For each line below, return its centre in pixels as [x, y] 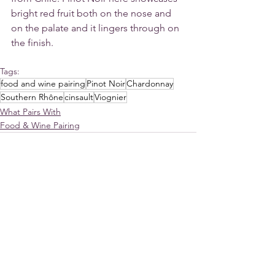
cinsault [79, 97]
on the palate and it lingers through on [96, 28]
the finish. [33, 43]
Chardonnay [150, 84]
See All [183, 198]
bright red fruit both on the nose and [92, 14]
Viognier [110, 97]
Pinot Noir [106, 84]
